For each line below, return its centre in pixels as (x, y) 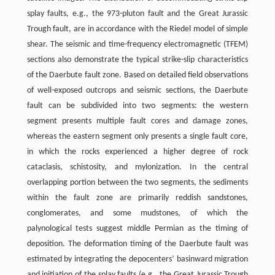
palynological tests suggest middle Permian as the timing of (137, 229)
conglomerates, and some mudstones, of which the (137, 214)
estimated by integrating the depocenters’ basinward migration (137, 260)
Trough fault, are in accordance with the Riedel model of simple (137, 29)
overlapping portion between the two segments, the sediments (137, 183)
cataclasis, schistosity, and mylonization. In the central (137, 168)
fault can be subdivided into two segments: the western (137, 106)
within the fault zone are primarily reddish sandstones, (137, 198)
